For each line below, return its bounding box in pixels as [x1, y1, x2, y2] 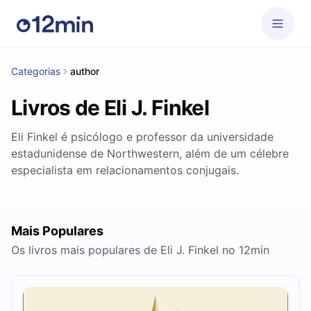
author [70, 65, 99, 77]
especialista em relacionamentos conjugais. [11, 163, 239, 177]
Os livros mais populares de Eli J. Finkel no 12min [11, 243, 269, 257]
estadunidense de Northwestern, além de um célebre [11, 146, 289, 160]
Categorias [11, 65, 60, 77]
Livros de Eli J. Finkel [11, 95, 210, 120]
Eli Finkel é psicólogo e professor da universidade [11, 130, 274, 144]
